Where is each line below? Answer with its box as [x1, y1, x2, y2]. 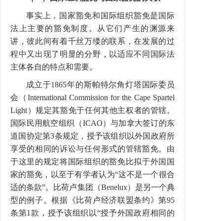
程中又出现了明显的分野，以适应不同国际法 [10, 50, 175, 58]
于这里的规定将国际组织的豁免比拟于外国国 [10, 157, 175, 166]
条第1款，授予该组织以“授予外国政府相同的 [10, 209, 175, 217]
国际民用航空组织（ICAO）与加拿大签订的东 [10, 119, 175, 127]
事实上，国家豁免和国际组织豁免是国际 [26, 11, 175, 20]
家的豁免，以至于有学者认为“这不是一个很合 [10, 170, 175, 179]
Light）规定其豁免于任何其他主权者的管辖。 [10, 106, 175, 114]
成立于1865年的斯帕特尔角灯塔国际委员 [26, 80, 175, 89]
